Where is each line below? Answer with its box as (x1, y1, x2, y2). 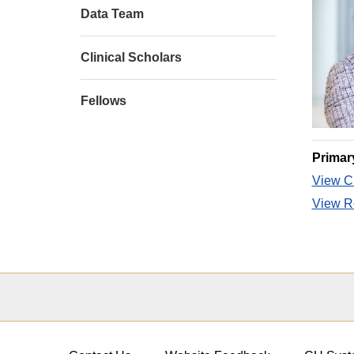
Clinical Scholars (81, 51, 182, 64)
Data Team (81, 7, 144, 21)
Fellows (81, 94, 126, 107)
